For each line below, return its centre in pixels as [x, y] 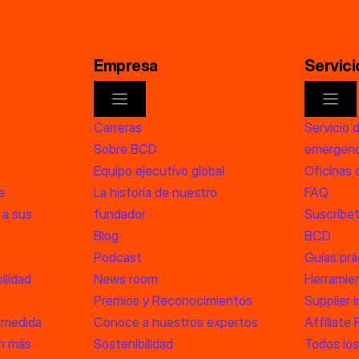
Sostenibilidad [134, 343]
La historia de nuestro [156, 192]
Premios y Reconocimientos [173, 300]
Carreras [118, 127]
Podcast [118, 257]
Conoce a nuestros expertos [176, 322]
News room [126, 278]
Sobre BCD [126, 149]
